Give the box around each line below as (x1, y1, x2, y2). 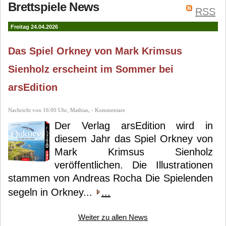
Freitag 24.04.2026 (11, 24, 58, 30)
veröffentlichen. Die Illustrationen (54, 159, 213, 171)
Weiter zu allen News (78, 213, 148, 221)
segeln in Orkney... (8, 187, 95, 198)
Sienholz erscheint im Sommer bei (8, 64, 174, 75)
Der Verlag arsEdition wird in (54, 120, 213, 131)
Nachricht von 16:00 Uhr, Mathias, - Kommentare (8, 107, 125, 113)
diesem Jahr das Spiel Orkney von (54, 133, 213, 144)
